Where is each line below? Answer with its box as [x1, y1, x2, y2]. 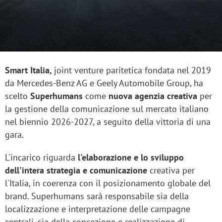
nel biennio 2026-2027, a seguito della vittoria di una [5, 116, 211, 128]
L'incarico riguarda [5, 152, 75, 164]
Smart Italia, [5, 64, 54, 76]
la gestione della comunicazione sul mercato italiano [5, 103, 209, 115]
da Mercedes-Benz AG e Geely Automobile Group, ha [5, 77, 203, 89]
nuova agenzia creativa [109, 90, 197, 102]
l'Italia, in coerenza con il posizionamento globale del [5, 177, 211, 189]
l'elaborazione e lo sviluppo [75, 152, 184, 164]
